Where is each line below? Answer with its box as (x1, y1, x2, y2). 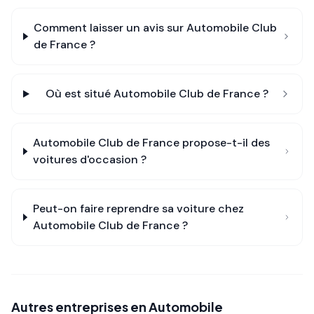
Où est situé (46, 86, 114, 101)
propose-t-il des (179, 135, 270, 150)
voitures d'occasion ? (32, 152, 146, 167)
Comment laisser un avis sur (33, 20, 186, 35)
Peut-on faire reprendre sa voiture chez (32, 201, 244, 216)
